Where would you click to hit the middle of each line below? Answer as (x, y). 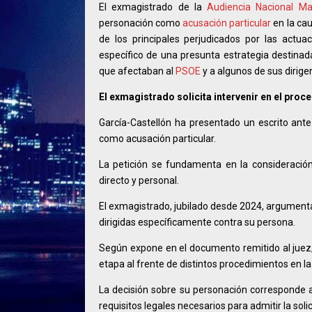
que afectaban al (137, 71)
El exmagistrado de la (153, 7)
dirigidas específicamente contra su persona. (197, 223)
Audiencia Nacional (250, 7)
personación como (141, 23)
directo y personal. (139, 181)
